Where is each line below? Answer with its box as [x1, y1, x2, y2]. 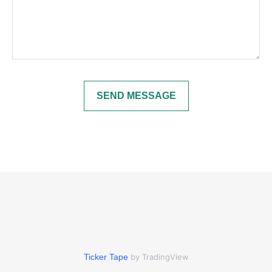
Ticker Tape [83, 252, 128, 262]
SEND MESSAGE [96, 90, 176, 101]
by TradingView [127, 252, 189, 262]
